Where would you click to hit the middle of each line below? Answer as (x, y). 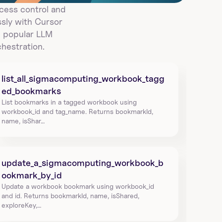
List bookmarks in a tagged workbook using (69, 102)
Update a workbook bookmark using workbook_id (78, 186)
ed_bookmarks (31, 91)
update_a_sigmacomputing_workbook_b (82, 163)
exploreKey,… (21, 205)
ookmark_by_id (31, 175)
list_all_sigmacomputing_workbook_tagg (83, 79)
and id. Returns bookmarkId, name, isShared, (70, 195)
